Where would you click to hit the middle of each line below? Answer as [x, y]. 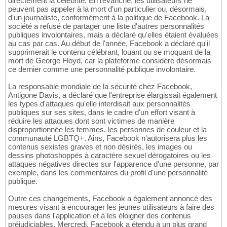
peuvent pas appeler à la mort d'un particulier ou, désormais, [107, 9]
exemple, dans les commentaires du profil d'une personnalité [108, 173]
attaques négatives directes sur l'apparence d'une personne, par [113, 164]
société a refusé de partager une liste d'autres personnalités [106, 26]
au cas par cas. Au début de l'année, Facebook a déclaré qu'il [109, 44]
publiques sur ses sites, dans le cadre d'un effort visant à [102, 112]
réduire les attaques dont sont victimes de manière [91, 121]
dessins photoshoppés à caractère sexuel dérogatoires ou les [109, 156]
